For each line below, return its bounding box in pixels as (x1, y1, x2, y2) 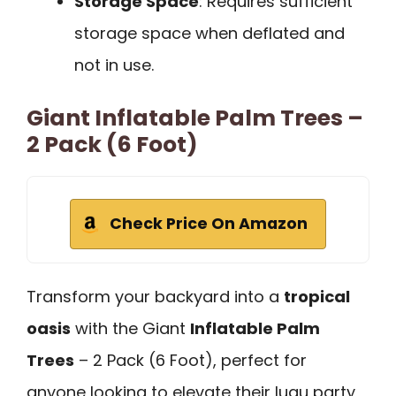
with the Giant (71, 316, 190, 339)
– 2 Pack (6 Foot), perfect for (74, 348, 307, 371)
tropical (284, 285, 350, 308)
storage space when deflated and (74, 21, 345, 44)
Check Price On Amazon (110, 212, 308, 234)
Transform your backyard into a (27, 285, 284, 308)
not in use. (74, 53, 154, 76)
